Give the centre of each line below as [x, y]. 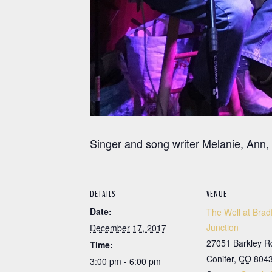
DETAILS [103, 194]
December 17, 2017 [128, 227]
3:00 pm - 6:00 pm [125, 261]
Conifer [220, 258]
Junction [223, 227]
